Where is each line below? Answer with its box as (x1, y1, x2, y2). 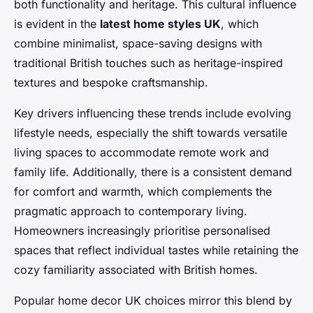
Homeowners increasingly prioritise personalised (14, 224, 270, 238)
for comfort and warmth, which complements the (14, 184, 272, 199)
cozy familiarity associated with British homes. (14, 263, 258, 277)
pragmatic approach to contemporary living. (14, 204, 247, 219)
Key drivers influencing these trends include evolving (14, 106, 291, 121)
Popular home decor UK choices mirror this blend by (14, 293, 292, 308)
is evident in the (14, 17, 100, 31)
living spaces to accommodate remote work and (14, 145, 269, 160)
